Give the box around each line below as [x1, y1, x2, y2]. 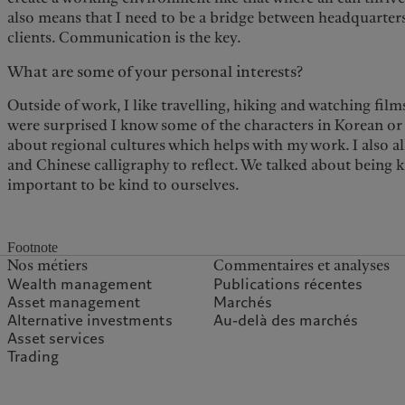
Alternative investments [7, 310, 174, 332]
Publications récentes [213, 274, 363, 296]
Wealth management [7, 274, 153, 296]
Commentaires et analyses [213, 255, 391, 277]
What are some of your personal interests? [7, 61, 304, 83]
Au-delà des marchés [213, 310, 359, 332]
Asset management [7, 292, 141, 314]
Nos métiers [7, 255, 89, 277]
